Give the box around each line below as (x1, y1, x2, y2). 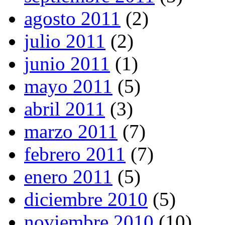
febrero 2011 (24, 143, 126, 165)
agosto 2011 (24, 7, 121, 29)
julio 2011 (24, 30, 105, 52)
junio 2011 (24, 52, 110, 74)
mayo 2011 (24, 75, 113, 97)
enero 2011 (24, 165, 113, 187)
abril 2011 (24, 97, 105, 120)
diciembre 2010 (24, 188, 148, 210)
